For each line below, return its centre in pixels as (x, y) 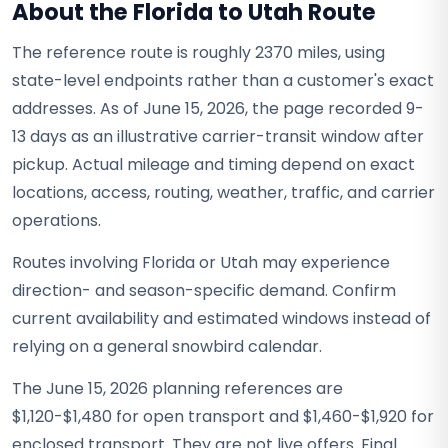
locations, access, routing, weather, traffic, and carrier (223, 192)
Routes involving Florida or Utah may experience (201, 262)
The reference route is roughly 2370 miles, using (198, 52)
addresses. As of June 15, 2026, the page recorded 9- (218, 108)
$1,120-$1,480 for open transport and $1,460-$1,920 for (223, 416)
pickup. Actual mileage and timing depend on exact (213, 164)
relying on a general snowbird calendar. (167, 346)
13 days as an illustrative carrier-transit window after (218, 136)
